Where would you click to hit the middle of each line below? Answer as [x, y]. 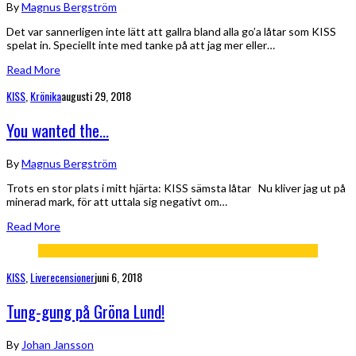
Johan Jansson [58, 344]
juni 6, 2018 [118, 277]
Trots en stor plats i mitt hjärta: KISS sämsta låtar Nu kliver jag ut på [176, 188]
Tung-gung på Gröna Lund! [85, 311]
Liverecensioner [62, 277]
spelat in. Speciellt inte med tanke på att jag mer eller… [141, 44]
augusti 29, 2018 [96, 95]
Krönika [46, 95]
